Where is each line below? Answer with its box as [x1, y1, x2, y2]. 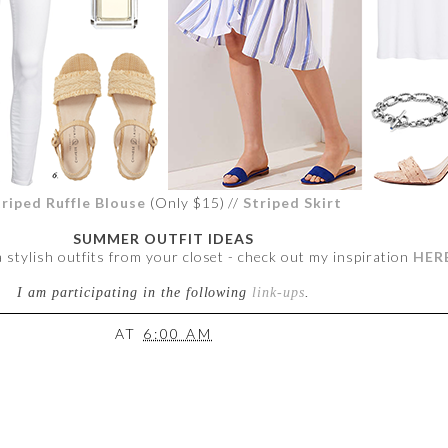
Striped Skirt [243, 194, 343, 212]
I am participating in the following [17, 285, 253, 301]
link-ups [252, 285, 306, 301]
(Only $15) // [145, 194, 244, 212]
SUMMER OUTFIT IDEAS [73, 230, 254, 248]
